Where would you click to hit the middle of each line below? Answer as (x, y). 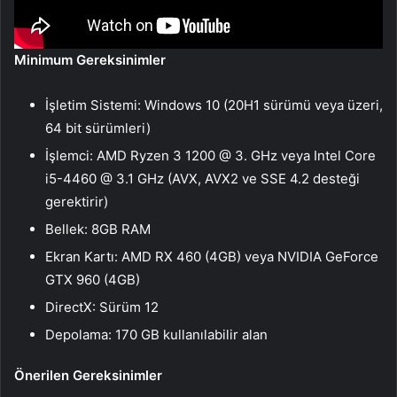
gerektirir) (77, 201)
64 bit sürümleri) (98, 128)
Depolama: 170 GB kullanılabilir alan (156, 334)
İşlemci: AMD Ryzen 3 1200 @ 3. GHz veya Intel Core (210, 155)
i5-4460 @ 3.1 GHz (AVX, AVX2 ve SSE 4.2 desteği (202, 178)
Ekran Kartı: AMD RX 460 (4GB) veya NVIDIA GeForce (212, 256)
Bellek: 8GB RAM (98, 229)
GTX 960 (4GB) (93, 279)
